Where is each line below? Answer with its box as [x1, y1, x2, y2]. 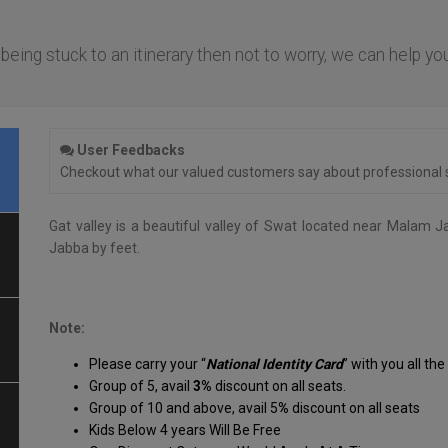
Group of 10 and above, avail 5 [89, 399, 278, 416]
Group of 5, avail [89, 377, 193, 394]
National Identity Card [206, 355, 343, 372]
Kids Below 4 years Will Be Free [89, 421, 281, 438]
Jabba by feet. [49, 239, 140, 256]
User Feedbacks [74, 141, 185, 158]
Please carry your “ [89, 355, 206, 372]
